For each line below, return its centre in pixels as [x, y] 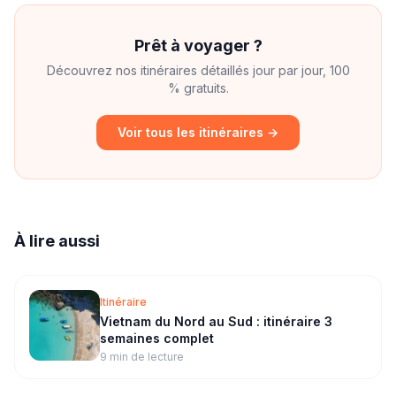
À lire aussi [57, 241]
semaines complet [157, 338]
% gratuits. [198, 88]
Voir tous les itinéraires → [198, 132]
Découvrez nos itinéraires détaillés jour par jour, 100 [198, 70]
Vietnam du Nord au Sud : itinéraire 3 [216, 321]
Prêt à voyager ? [198, 46]
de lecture [156, 357]
